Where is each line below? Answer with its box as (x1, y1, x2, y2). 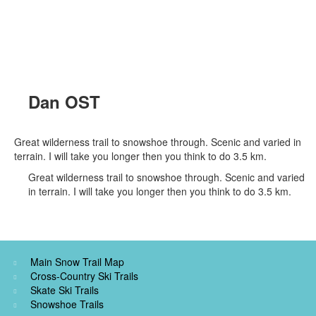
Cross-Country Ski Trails (30, 269, 138, 284)
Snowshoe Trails (30, 297, 104, 312)
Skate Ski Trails (30, 283, 99, 298)
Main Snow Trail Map (30, 255, 124, 269)
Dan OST (28, 90, 100, 114)
